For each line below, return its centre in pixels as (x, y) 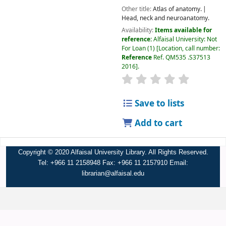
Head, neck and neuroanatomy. (165, 18)
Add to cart (158, 124)
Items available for (183, 30)
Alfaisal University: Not (185, 39)
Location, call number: (189, 48)
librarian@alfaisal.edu (113, 174)
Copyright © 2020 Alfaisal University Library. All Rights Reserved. (113, 152)
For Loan (133, 48)
